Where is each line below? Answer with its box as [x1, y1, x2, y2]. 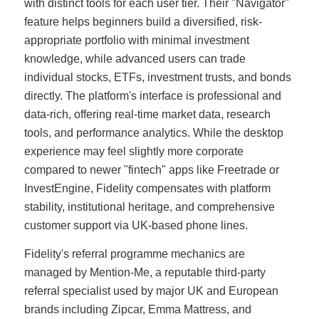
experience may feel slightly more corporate [23, 145, 244, 158]
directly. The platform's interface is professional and [23, 90, 281, 103]
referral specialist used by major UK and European [23, 284, 278, 297]
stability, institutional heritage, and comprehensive [23, 201, 275, 214]
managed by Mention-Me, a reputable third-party [23, 266, 266, 278]
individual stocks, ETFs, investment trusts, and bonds [23, 71, 291, 84]
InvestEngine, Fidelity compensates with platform [23, 182, 271, 195]
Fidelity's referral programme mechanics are [23, 247, 245, 260]
